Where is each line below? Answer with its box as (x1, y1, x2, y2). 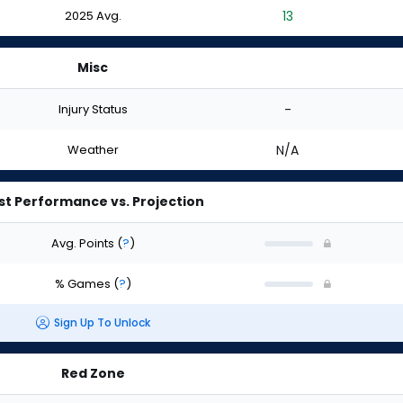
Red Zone (60, 364, 125, 382)
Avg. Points (50, 234, 117, 252)
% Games (54, 274, 113, 292)
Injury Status (58, 100, 128, 118)
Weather (67, 140, 119, 158)
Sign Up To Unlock (53, 315, 150, 331)
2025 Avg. (64, 6, 121, 24)
